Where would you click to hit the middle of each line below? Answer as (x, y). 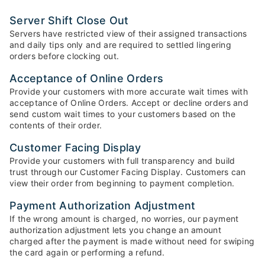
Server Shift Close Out (69, 20)
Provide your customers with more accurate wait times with (129, 91)
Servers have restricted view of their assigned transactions (128, 33)
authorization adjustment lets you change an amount (115, 230)
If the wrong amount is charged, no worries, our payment (124, 219)
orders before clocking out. (64, 56)
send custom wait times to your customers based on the (122, 114)
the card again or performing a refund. (87, 252)
